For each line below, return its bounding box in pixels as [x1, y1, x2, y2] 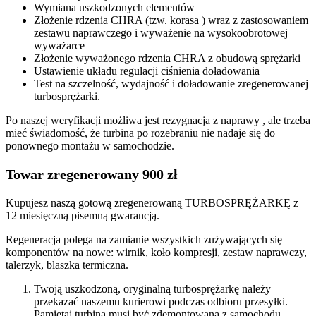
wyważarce [34, 39, 85, 51]
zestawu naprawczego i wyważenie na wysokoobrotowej [34, 26, 288, 39]
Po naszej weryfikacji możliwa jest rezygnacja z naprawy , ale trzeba [6, 114, 310, 126]
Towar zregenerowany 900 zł [6, 166, 178, 182]
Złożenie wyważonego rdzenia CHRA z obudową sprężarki [34, 51, 300, 64]
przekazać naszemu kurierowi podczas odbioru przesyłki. [34, 295, 288, 308]
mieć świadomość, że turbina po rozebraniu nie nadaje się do [6, 126, 275, 139]
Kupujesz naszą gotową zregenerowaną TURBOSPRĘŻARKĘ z [6, 196, 298, 209]
